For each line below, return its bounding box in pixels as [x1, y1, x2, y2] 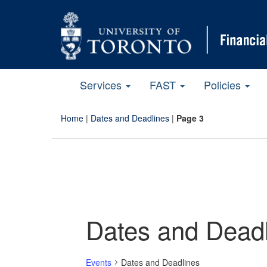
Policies [204, 76, 244, 92]
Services [80, 76, 125, 92]
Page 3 [176, 111, 204, 124]
